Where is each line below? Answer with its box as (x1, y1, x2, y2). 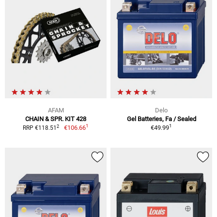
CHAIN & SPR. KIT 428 (25, 115, 86, 123)
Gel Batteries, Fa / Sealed (126, 115, 196, 123)
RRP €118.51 (23, 124, 57, 132)
